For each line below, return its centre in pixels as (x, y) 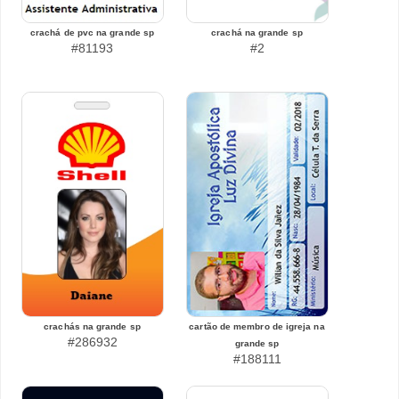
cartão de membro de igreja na (257, 326)
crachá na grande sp (257, 33)
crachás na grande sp (92, 326)
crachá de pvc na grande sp (92, 33)
